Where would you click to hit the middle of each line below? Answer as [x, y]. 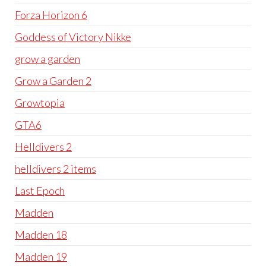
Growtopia [40, 103]
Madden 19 [41, 256]
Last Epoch [40, 191]
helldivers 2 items [56, 169]
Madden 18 [41, 235]
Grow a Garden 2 [53, 81]
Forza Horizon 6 [51, 15]
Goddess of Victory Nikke [73, 37]
